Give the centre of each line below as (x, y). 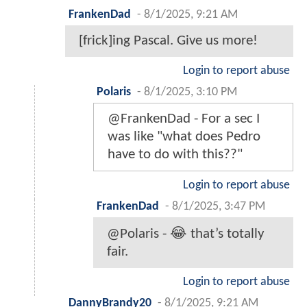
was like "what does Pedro (184, 137)
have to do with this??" (175, 155)
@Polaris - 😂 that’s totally (186, 234)
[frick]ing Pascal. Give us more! (168, 41)
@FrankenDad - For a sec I (184, 119)
